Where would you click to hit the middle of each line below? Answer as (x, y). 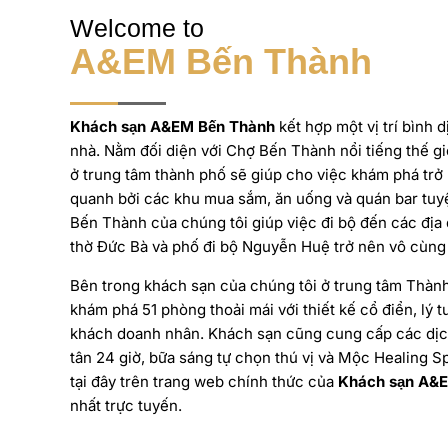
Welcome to (137, 27)
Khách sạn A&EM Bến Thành (172, 126)
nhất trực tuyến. (126, 405)
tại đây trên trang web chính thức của (204, 381)
